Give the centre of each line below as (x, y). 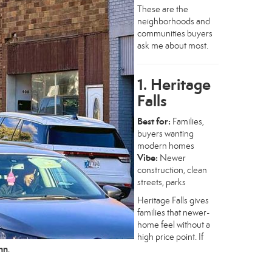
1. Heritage (174, 84)
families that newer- (174, 212)
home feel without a (174, 224)
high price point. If (170, 236)
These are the (163, 9)
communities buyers (175, 33)
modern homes (166, 145)
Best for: (154, 121)
